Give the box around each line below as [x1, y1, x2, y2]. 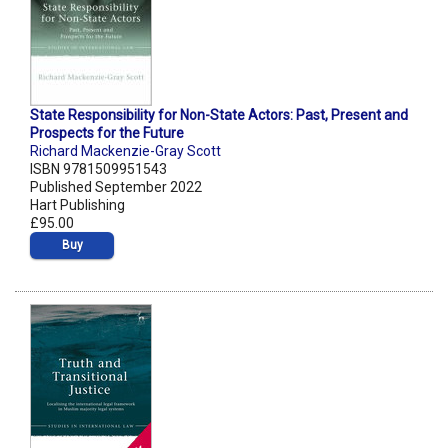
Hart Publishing [30, 197, 125, 214]
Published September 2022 [30, 179, 202, 196]
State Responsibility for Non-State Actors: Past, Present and [30, 107, 408, 124]
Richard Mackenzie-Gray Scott [30, 143, 221, 160]
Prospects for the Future [30, 125, 184, 142]
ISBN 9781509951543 [30, 161, 167, 178]
